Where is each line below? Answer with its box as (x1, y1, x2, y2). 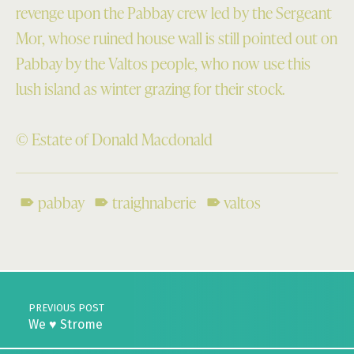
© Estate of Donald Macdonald (16, 128, 213, 151)
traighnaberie (111, 191, 196, 214)
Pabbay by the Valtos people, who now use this (16, 51, 311, 74)
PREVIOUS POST (28, 301, 104, 314)
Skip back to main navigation (15, 232, 80, 255)
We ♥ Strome (28, 316, 103, 332)
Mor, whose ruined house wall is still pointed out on (16, 26, 337, 49)
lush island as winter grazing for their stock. (16, 77, 284, 100)
